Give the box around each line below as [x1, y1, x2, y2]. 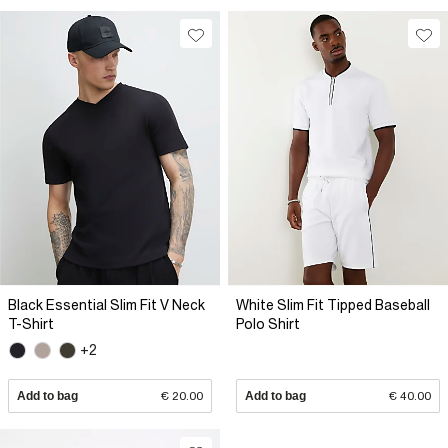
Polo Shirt [236, 315, 300, 332]
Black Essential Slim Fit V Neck [8, 296, 205, 313]
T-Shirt [8, 315, 54, 332]
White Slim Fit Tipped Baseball [236, 296, 430, 313]
